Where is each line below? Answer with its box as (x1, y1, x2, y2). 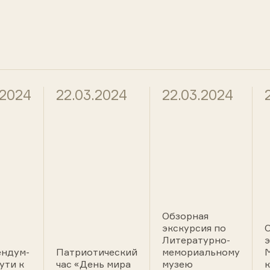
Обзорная (162, 210, 209, 222)
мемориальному (162, 246, 240, 258)
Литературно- (162, 234, 230, 246)
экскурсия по (162, 222, 226, 234)
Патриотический (56, 246, 137, 258)
